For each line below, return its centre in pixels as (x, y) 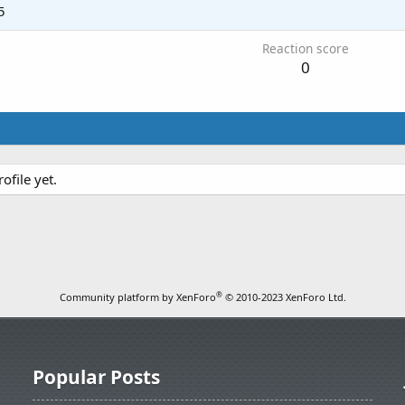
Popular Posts (96, 377)
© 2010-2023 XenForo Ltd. (285, 297)
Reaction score (305, 49)
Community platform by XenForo (137, 297)
